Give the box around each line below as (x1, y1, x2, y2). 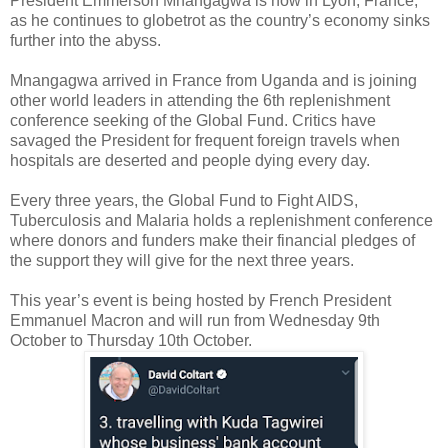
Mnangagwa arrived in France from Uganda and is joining (10, 71, 417, 89)
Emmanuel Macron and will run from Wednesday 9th (10, 311, 380, 329)
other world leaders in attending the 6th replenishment (10, 91, 390, 109)
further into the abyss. (10, 31, 161, 49)
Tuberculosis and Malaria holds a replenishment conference (10, 211, 433, 229)
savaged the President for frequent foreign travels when (10, 131, 400, 149)
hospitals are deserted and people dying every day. (10, 151, 370, 169)
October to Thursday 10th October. (10, 331, 252, 349)
